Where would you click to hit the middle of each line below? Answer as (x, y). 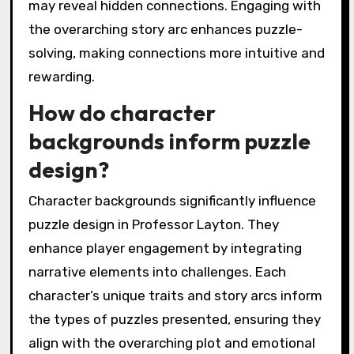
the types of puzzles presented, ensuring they (174, 320)
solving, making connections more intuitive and (176, 53)
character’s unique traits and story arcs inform (175, 296)
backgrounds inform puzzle (169, 141)
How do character (122, 112)
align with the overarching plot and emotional (171, 343)
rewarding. (61, 76)
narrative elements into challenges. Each (157, 272)
